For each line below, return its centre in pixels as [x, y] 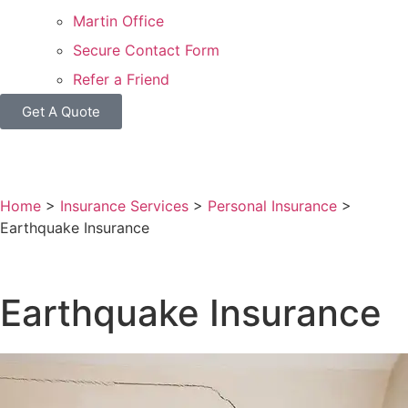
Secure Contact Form [146, 50]
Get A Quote [61, 111]
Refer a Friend [121, 79]
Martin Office [118, 20]
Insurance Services [124, 205]
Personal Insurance [272, 205]
